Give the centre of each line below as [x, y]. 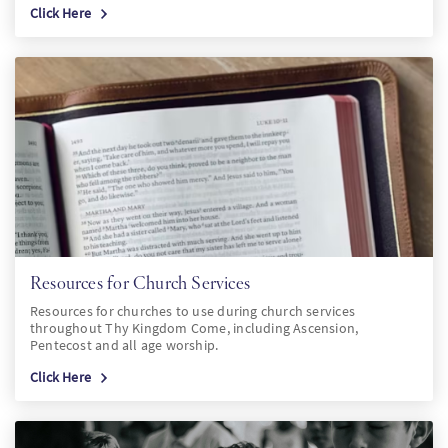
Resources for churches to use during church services [192, 311]
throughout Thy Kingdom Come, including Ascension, [194, 328]
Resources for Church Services [140, 282]
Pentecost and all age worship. [124, 345]
